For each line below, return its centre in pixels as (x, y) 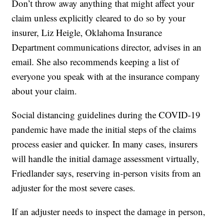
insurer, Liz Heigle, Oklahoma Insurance (87, 33)
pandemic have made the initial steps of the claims (104, 129)
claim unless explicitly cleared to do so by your (99, 18)
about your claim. (45, 91)
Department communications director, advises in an (107, 47)
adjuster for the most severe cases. (74, 188)
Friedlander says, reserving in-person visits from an (107, 173)
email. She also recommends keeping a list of (96, 62)
